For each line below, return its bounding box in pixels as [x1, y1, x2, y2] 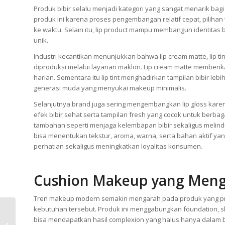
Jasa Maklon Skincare [18, 205, 83, 214]
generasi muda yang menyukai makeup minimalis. [34, 83, 186, 92]
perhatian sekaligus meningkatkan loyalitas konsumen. [34, 141, 202, 151]
